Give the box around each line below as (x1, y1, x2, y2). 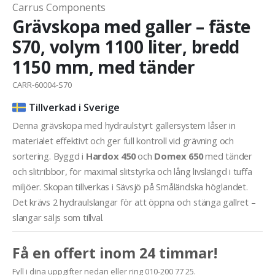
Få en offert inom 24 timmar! (12, 243, 217, 263)
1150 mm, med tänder (12, 55, 195, 79)
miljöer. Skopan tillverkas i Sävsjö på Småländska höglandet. (12, 180, 248, 193)
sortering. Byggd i (12, 150, 86, 163)
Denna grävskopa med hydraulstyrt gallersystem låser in (12, 119, 236, 132)
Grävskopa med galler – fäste (12, 15, 251, 39)
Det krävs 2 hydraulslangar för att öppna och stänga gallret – (12, 196, 256, 209)
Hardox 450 (85, 150, 136, 163)
